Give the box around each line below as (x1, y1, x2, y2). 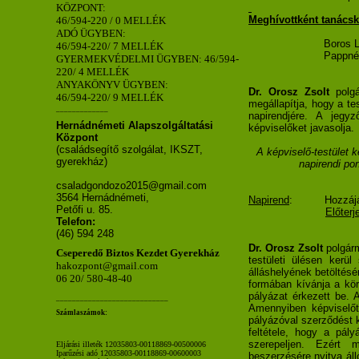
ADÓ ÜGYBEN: (56, 26, 126, 39)
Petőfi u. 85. (56, 203, 113, 216)
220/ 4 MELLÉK (56, 65, 129, 78)
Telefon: (56, 215, 95, 228)
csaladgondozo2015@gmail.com (56, 179, 207, 192)
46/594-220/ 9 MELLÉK (56, 91, 163, 103)
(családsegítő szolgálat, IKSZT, (56, 143, 203, 155)
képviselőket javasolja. (248, 122, 354, 134)
